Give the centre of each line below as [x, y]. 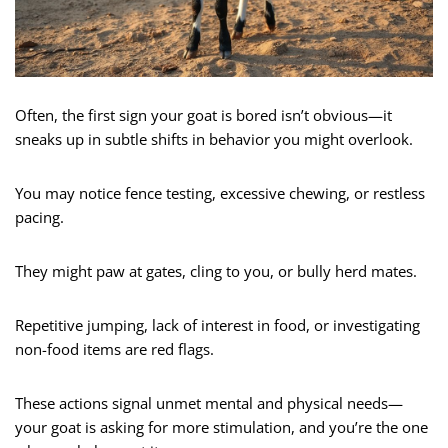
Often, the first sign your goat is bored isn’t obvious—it [203, 115]
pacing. [39, 217]
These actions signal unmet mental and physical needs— [209, 403]
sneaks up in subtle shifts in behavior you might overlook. [214, 139]
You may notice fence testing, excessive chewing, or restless [220, 193]
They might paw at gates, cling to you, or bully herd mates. [216, 271]
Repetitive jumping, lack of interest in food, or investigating [217, 325]
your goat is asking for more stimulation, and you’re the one [221, 427]
